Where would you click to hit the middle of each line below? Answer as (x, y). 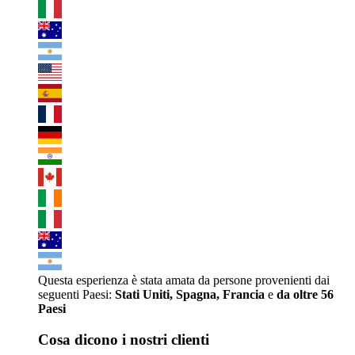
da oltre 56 (305, 294)
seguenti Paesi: (76, 294)
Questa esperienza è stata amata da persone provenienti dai (184, 280)
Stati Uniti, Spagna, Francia (190, 294)
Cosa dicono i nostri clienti (124, 339)
